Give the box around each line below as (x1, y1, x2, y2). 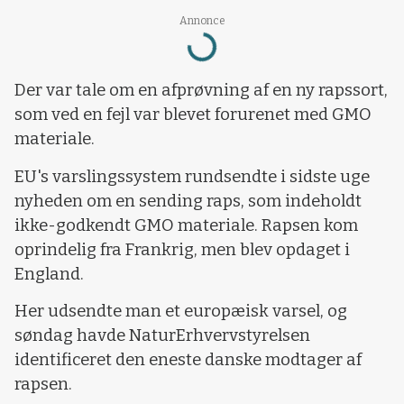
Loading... (149, 22, 216, 60)
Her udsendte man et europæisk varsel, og (14, 301, 347, 322)
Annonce (179, 14, 225, 27)
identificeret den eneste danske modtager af (14, 350, 362, 371)
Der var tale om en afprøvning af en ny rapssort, (14, 80, 388, 101)
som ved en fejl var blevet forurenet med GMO (14, 105, 372, 125)
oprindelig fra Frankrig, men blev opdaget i (14, 239, 350, 260)
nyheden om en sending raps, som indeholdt (14, 190, 362, 211)
